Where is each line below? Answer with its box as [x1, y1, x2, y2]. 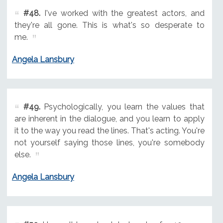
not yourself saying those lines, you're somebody [14, 138, 205, 148]
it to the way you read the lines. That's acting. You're [14, 126, 205, 136]
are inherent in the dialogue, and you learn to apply [14, 114, 205, 124]
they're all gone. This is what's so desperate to [14, 20, 205, 30]
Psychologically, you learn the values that [40, 102, 205, 112]
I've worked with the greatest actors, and [40, 8, 205, 18]
